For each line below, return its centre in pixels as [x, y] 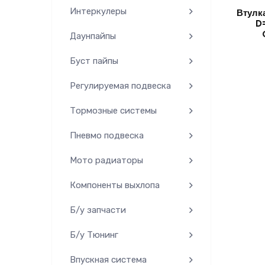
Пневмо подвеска [107, 135]
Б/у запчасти [98, 210]
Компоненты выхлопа [115, 185]
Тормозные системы [113, 111]
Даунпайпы [93, 36]
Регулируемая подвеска [120, 86]
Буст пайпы [94, 61]
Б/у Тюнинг [94, 235]
